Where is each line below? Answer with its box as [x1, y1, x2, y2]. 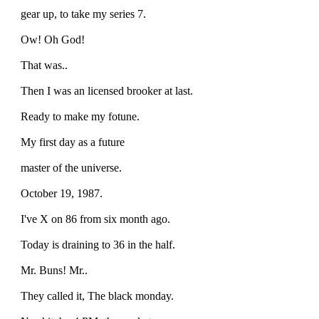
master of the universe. [21, 161, 122, 174]
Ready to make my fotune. [21, 110, 140, 122]
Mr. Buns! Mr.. [21, 263, 88, 276]
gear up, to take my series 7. [21, 7, 146, 20]
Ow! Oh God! [21, 33, 85, 46]
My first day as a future [21, 135, 125, 148]
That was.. [21, 58, 68, 71]
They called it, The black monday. [21, 289, 174, 302]
